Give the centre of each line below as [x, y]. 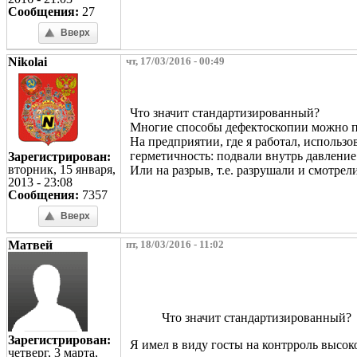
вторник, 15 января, [62, 169]
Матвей [30, 245]
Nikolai [27, 61]
